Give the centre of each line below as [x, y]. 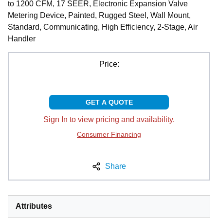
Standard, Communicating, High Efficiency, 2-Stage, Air [103, 27]
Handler [22, 38]
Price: [109, 64]
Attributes [34, 206]
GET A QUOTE [109, 102]
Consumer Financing [109, 134]
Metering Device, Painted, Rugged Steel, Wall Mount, [99, 15]
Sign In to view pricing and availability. [109, 119]
